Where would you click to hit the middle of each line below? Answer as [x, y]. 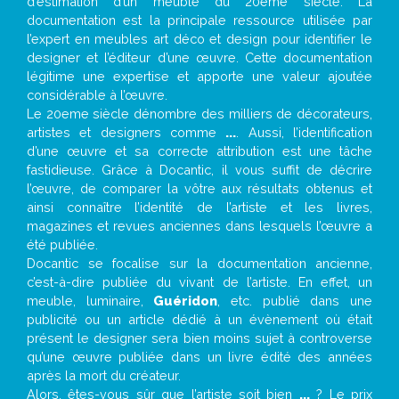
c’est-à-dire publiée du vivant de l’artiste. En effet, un [199, 282]
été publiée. [62, 244]
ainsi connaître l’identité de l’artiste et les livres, [199, 207]
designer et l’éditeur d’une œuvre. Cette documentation [199, 57]
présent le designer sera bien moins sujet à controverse [199, 338]
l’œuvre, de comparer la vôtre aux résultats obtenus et [199, 188]
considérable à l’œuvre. [97, 95]
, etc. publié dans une [295, 301]
